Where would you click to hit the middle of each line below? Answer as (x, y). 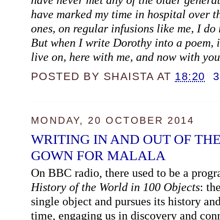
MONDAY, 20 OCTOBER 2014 (112, 121)
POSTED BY (67, 77)
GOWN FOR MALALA (98, 155)
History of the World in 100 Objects (115, 187)
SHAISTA (129, 77)
